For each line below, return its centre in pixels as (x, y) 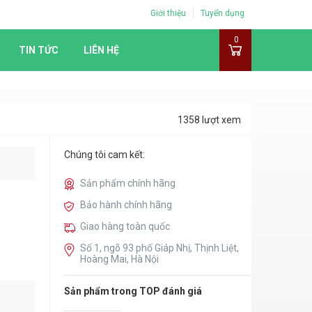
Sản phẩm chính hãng (128, 183)
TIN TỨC (39, 50)
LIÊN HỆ (101, 50)
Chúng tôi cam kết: (105, 155)
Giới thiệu (168, 13)
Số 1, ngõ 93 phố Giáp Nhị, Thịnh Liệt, (160, 248)
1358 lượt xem (209, 120)
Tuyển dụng (223, 13)
